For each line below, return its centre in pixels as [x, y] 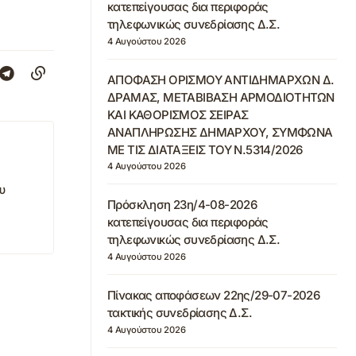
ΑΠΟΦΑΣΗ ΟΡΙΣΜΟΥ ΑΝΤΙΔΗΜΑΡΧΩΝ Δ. [221, 79]
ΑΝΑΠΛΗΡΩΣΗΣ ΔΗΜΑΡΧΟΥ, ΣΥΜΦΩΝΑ [220, 132]
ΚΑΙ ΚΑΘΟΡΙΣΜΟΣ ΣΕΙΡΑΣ [178, 114]
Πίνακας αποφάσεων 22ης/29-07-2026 [214, 295]
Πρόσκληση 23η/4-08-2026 [182, 205]
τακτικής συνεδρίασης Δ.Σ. [180, 313]
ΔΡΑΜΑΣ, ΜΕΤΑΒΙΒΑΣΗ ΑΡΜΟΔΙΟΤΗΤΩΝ [221, 97]
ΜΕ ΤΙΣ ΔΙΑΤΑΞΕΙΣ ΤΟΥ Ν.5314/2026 [205, 149]
